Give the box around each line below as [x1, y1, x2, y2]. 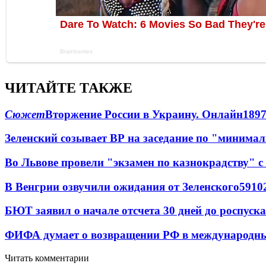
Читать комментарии [5, 252, 89, 263]
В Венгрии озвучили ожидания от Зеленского [5, 180, 239, 193]
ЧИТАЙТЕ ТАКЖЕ [5, 80, 132, 96]
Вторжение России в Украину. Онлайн [45, 107, 243, 121]
